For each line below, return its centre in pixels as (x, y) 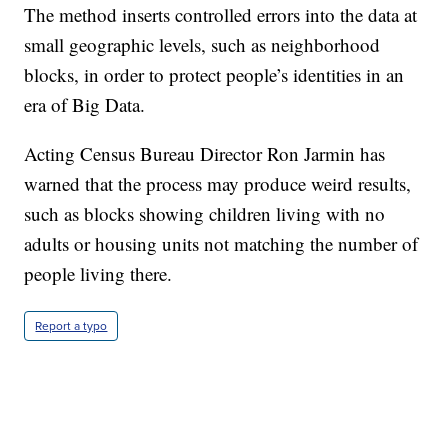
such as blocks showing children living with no (205, 214)
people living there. (98, 274)
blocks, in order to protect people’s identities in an (214, 75)
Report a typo (71, 326)
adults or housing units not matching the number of (221, 244)
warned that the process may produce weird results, (218, 184)
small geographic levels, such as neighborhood (202, 45)
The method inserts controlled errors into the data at (221, 15)
